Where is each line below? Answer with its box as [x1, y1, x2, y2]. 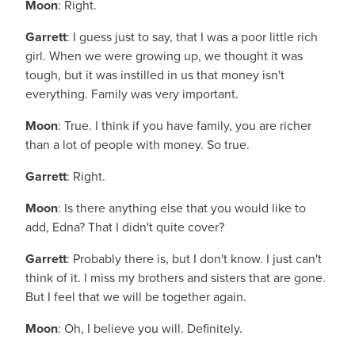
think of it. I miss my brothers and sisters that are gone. [25, 269, 326, 287]
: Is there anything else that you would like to [58, 199, 306, 217]
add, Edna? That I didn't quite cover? [25, 218, 224, 236]
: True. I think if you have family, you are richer [58, 116, 311, 135]
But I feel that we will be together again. [25, 288, 246, 306]
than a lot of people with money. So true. [25, 136, 250, 154]
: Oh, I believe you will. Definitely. [58, 319, 242, 338]
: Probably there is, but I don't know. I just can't [67, 250, 322, 268]
